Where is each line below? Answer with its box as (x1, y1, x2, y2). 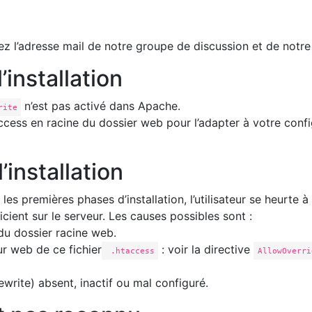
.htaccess (105, 246, 155, 256)
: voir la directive (158, 242, 254, 256)
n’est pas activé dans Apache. (21, 99, 181, 113)
